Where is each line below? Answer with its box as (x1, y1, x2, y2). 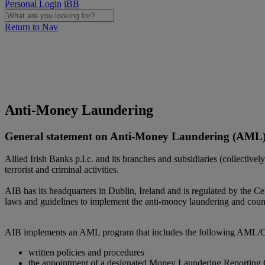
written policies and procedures (28, 247, 144, 258)
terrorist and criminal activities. (5, 164, 119, 175)
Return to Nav (5, 22, 58, 32)
